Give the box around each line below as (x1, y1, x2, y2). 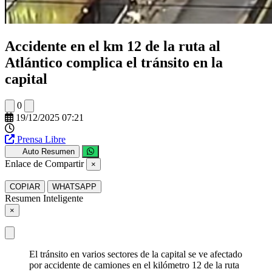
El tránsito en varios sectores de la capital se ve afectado (29, 248, 242, 259)
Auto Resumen (22, 146, 75, 156)
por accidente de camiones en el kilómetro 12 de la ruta (29, 259, 239, 270)
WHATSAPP (52, 182, 97, 191)
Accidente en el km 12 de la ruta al (5, 38, 220, 54)
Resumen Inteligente (5, 192, 83, 203)
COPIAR (10, 182, 40, 191)
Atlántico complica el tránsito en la (5, 54, 223, 70)
